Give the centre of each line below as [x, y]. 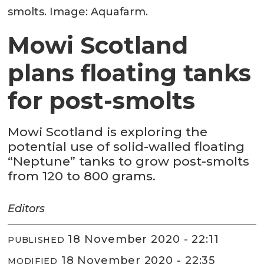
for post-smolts [102, 101]
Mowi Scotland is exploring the [108, 131]
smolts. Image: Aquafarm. [78, 12]
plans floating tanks [130, 73]
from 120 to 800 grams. [82, 176]
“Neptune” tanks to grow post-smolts [129, 161]
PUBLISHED [36, 240]
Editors [27, 208]
